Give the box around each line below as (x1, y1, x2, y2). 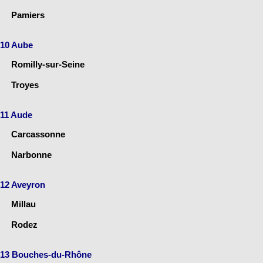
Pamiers (11, 9, 45, 20)
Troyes (11, 79, 39, 90)
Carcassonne (11, 129, 65, 139)
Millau (11, 198, 36, 209)
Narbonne (11, 149, 52, 160)
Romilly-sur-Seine (11, 59, 85, 69)
